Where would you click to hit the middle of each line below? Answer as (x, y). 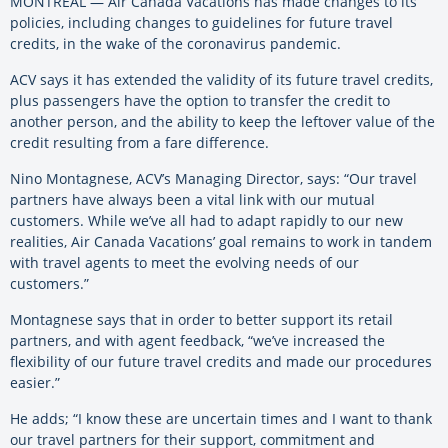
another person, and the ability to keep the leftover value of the (222, 122)
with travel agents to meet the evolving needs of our (184, 263)
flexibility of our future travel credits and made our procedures (221, 362)
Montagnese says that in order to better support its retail (201, 320)
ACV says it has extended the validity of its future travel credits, (221, 80)
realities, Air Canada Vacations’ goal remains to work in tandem (221, 242)
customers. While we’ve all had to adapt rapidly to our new (206, 221)
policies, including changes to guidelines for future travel (201, 23)
